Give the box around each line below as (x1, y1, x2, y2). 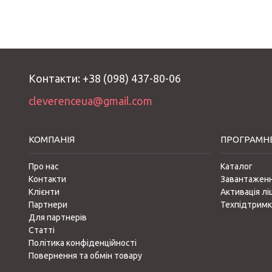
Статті (29, 225, 55, 235)
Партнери (29, 200, 67, 209)
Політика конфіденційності (29, 238, 137, 248)
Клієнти (29, 187, 59, 197)
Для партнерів (29, 212, 87, 222)
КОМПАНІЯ (29, 134, 75, 144)
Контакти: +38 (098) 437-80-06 (29, 72, 181, 84)
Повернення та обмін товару (29, 251, 142, 260)
